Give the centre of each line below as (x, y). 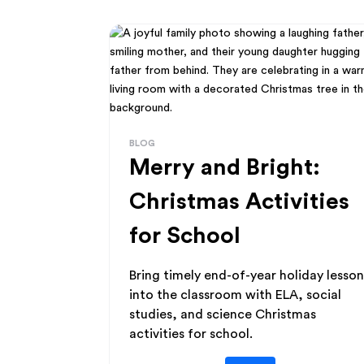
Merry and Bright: (225, 167)
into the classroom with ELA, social (236, 295)
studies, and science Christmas (223, 314)
